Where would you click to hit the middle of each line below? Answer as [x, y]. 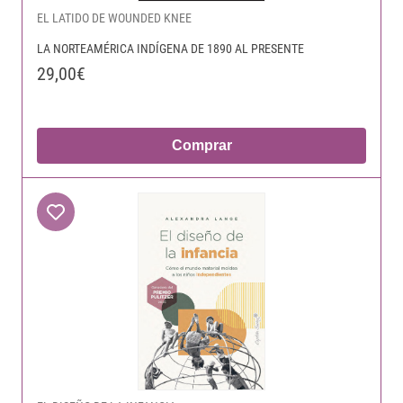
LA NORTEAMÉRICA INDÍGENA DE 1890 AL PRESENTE [170, 49]
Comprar [201, 145]
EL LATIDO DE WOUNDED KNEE [114, 18]
